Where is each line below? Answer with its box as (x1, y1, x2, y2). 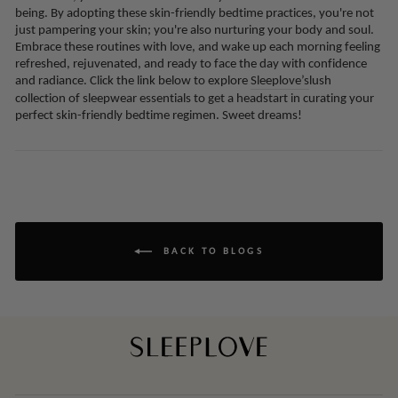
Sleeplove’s (251, 71, 309, 88)
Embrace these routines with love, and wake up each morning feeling (15, 37, 380, 54)
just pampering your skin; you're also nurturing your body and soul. (15, 20, 374, 37)
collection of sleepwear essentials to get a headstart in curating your (15, 89, 374, 106)
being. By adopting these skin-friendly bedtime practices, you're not (15, 4, 374, 20)
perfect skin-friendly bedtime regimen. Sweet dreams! (15, 106, 302, 123)
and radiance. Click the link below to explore (15, 71, 251, 88)
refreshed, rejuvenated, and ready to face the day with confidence (15, 54, 367, 71)
